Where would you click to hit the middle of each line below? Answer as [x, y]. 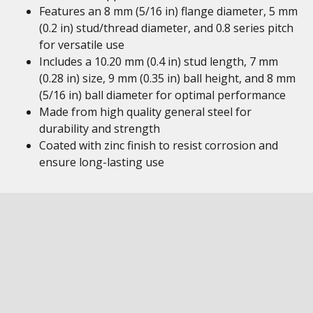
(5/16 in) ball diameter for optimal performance [162, 95]
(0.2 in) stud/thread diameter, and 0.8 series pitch [166, 28]
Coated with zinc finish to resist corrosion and [159, 145]
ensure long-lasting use [102, 162]
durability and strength [100, 129]
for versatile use [82, 45]
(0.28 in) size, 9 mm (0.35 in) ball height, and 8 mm [167, 78]
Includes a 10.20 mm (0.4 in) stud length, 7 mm [159, 61]
